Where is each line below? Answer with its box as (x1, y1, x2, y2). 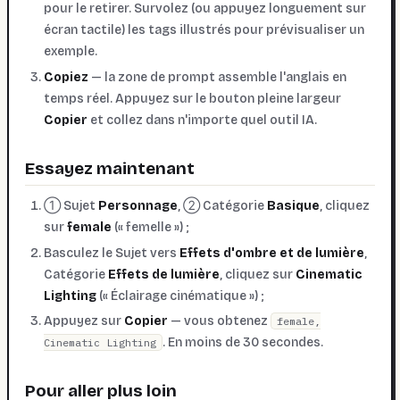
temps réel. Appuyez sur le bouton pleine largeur (44, 90, 341, 106)
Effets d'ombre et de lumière (179, 245, 364, 261)
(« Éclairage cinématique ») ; (96, 287, 264, 304)
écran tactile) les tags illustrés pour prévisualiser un (44, 22, 364, 38)
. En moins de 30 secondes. (162, 334, 323, 350)
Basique (267, 198, 320, 214)
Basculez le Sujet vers (44, 245, 179, 261)
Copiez (44, 69, 88, 85)
